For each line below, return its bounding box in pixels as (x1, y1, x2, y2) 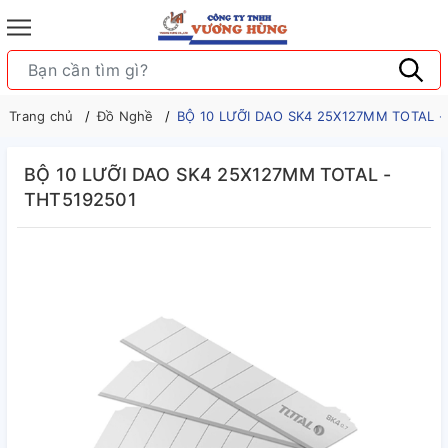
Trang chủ (9, 108, 74, 124)
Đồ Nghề (96, 108, 154, 124)
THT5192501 (24, 189, 137, 210)
